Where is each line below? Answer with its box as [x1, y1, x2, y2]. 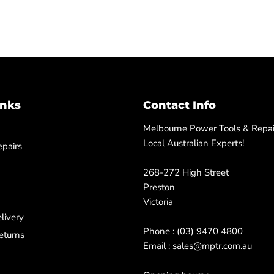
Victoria [143, 196, 173, 208]
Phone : [143, 225, 177, 237]
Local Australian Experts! [143, 137, 244, 149]
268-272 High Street [143, 166, 229, 179]
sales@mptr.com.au [172, 240, 252, 252]
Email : [143, 240, 172, 252]
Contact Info [143, 98, 216, 112]
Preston [143, 181, 175, 193]
